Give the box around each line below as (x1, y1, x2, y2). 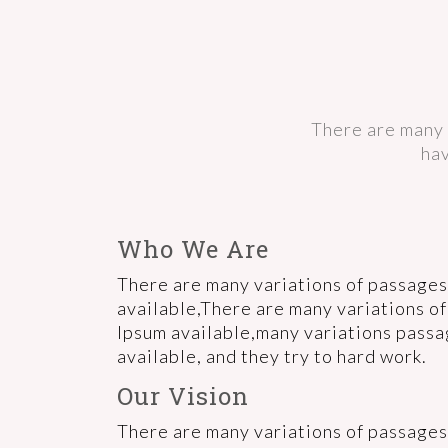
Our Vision (117, 380, 249, 412)
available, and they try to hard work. (117, 345, 427, 367)
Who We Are (117, 233, 269, 265)
